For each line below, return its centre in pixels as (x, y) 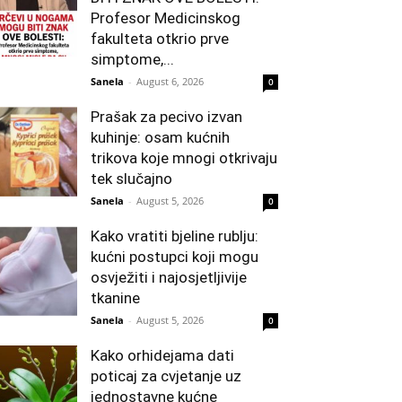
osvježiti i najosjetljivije (169, 277)
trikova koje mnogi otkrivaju (184, 157)
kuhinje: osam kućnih (160, 137)
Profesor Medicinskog (166, 17)
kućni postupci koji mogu (175, 256)
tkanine (115, 297)
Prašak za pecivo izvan (166, 116)
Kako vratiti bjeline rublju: (175, 236)
